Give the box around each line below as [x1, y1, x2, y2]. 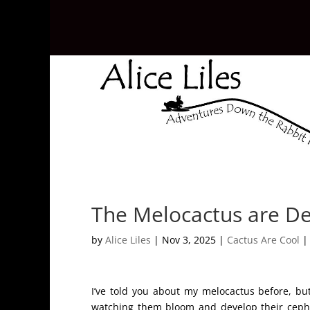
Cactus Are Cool [227, 233, 300, 246]
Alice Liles [105, 233, 151, 246]
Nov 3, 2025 [162, 233, 216, 246]
